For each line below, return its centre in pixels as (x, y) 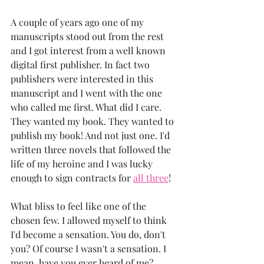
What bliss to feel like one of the (80, 206)
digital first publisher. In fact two (81, 65)
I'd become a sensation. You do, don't (89, 235)
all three (151, 178)
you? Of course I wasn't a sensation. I (90, 249)
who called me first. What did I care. (87, 107)
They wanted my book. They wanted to (93, 121)
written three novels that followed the (92, 150)
